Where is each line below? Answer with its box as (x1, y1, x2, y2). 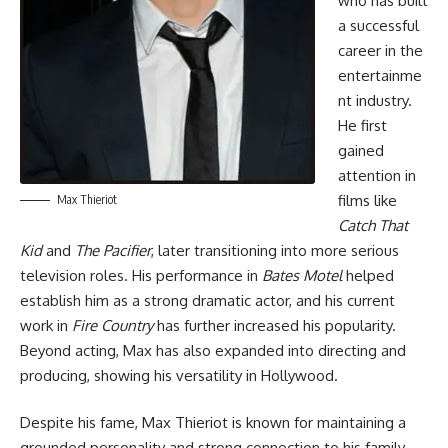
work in (20, 315, 72, 335)
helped (342, 265, 394, 285)
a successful (337, 15, 419, 35)
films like (337, 190, 397, 210)
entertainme (337, 65, 422, 85)
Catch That (337, 215, 408, 235)
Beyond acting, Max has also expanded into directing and (20, 340, 406, 360)
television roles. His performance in (20, 265, 262, 285)
